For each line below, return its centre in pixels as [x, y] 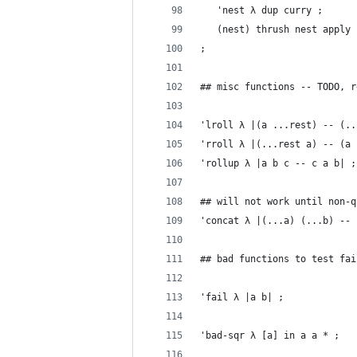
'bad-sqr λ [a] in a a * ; [270, 335]
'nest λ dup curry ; [261, 10]
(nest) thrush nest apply [275, 29]
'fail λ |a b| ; [242, 297]
